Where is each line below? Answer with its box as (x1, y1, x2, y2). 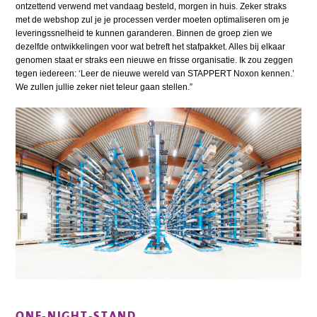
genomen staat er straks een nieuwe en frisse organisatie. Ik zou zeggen (16, 54, 294, 65)
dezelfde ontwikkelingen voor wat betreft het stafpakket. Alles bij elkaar (16, 41, 286, 52)
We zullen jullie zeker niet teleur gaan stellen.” (16, 81, 193, 92)
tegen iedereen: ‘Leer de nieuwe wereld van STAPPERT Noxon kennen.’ (16, 68, 295, 79)
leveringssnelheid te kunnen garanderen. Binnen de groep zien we (16, 28, 273, 38)
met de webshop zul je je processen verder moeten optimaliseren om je (16, 14, 290, 25)
